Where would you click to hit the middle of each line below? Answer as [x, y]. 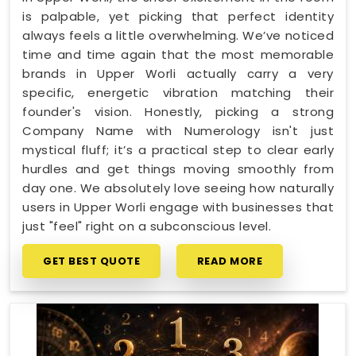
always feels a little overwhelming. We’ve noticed [178, 35]
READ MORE [229, 261]
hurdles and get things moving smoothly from [178, 168]
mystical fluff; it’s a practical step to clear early [178, 149]
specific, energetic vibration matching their [178, 92]
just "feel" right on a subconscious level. [147, 226]
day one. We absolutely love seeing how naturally [178, 188]
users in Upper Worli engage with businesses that [178, 207]
